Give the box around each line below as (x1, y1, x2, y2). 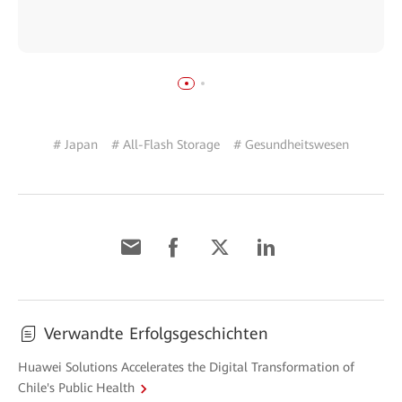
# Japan (53, 136, 98, 152)
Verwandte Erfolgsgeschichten (44, 323, 268, 343)
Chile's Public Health (18, 380, 135, 396)
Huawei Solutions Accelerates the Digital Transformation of (18, 359, 354, 374)
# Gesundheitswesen (233, 136, 349, 152)
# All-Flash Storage (111, 136, 220, 152)
